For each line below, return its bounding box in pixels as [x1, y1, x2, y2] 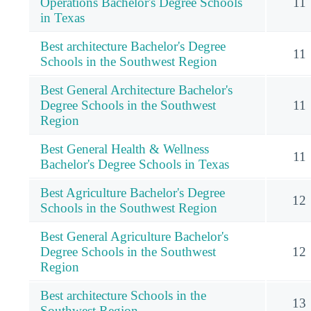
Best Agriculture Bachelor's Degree [40, 185, 225, 200]
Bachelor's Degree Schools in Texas [40, 156, 229, 171]
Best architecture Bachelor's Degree [40, 38, 226, 53]
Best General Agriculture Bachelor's [40, 228, 228, 244]
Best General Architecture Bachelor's [40, 82, 233, 97]
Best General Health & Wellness [40, 141, 209, 156]
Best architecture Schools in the [40, 287, 206, 303]
